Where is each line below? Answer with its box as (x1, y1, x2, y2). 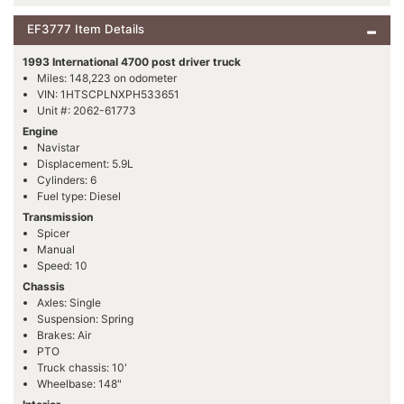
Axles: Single (37, 295, 101, 309)
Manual (37, 242, 75, 256)
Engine (23, 124, 58, 138)
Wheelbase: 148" (37, 376, 122, 390)
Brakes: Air (37, 327, 91, 342)
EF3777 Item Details (27, 21, 144, 36)
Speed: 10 (37, 258, 87, 272)
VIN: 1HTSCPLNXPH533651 (37, 87, 179, 101)
